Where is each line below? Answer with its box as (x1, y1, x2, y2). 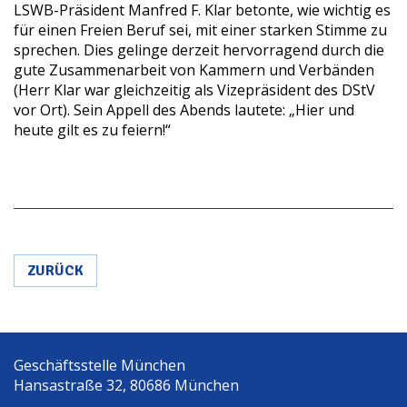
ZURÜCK (27, 261, 84, 280)
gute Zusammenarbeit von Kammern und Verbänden (14, 59, 374, 80)
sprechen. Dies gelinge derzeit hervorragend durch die (14, 39, 384, 60)
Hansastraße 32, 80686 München (14, 374, 239, 395)
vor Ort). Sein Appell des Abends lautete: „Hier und (14, 99, 354, 120)
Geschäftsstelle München (14, 354, 185, 375)
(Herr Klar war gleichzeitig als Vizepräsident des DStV (14, 79, 375, 100)
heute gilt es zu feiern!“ (14, 119, 171, 140)
